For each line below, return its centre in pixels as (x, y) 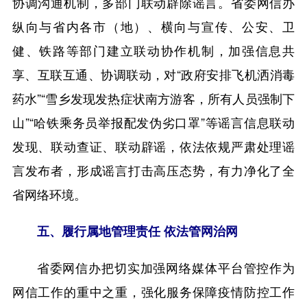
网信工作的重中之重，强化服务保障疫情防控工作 (153, 292)
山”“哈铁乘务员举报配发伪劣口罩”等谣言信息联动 (153, 122)
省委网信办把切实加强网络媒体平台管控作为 (166, 268)
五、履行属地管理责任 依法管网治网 (137, 231)
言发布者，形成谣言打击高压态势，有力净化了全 (153, 170)
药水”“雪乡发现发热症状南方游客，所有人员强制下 (153, 98)
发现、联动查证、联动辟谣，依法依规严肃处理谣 (153, 146)
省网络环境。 (49, 194)
